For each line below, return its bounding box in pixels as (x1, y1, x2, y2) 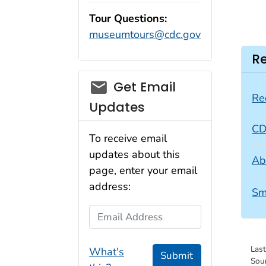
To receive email (89, 131, 167, 146)
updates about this (89, 147, 180, 162)
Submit (160, 249, 194, 263)
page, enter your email (89, 163, 197, 178)
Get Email (113, 78, 176, 96)
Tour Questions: (89, 11, 167, 26)
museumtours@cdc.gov (89, 27, 201, 42)
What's (89, 244, 124, 259)
